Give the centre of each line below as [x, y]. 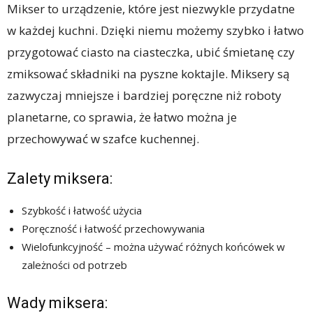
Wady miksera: [57, 303]
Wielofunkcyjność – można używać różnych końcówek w [153, 246]
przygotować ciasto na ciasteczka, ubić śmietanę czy [151, 52]
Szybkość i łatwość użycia [82, 210]
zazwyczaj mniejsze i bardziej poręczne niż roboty [144, 95]
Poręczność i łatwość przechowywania [113, 228]
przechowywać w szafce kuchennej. [103, 138]
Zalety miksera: [60, 178]
